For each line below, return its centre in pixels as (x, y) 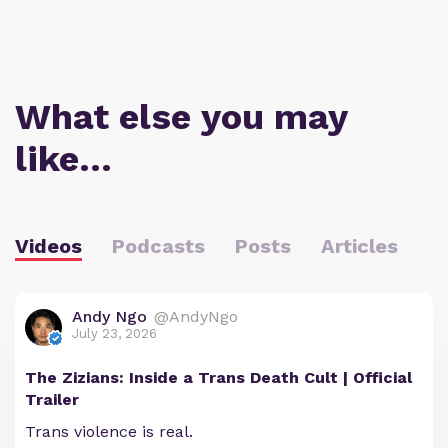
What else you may (181, 116)
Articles (359, 245)
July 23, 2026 (114, 333)
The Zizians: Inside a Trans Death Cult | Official (218, 377)
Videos (48, 245)
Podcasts (158, 245)
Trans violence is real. (109, 431)
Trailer (52, 399)
